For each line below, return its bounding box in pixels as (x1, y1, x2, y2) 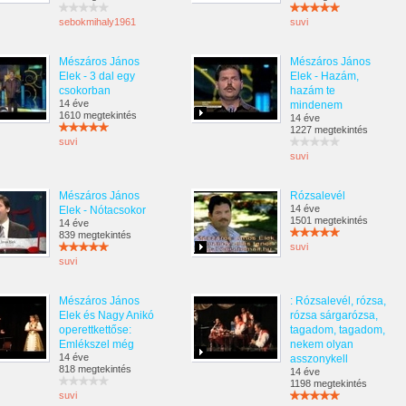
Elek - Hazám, (290, 70, 359, 82)
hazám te (290, 84, 335, 97)
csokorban (59, 84, 111, 97)
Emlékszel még (59, 338, 134, 351)
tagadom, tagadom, (290, 324, 385, 336)
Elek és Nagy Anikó (59, 309, 154, 322)
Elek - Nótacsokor (59, 204, 146, 217)
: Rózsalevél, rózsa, (290, 295, 386, 307)
